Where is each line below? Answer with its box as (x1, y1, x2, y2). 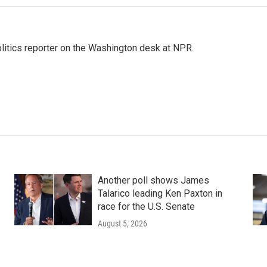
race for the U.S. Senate (97, 201, 195, 212)
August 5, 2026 (97, 219, 147, 228)
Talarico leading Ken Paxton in (97, 188, 222, 199)
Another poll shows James (97, 175, 209, 186)
